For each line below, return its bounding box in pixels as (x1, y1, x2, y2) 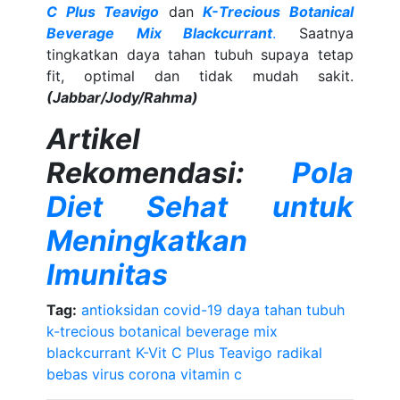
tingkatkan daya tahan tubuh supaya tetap (46, 46, 354, 63)
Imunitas (46, 257, 169, 292)
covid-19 (163, 301, 223, 319)
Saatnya (276, 24, 354, 42)
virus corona (92, 365, 177, 383)
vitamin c (180, 365, 243, 383)
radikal (277, 344, 323, 362)
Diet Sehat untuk (46, 189, 354, 224)
